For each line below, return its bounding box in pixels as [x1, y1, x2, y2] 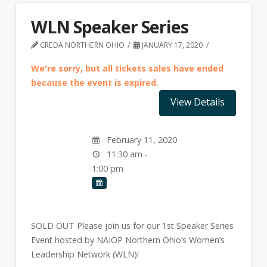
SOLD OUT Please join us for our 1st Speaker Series [30, 219, 234, 231]
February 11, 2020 [104, 134, 177, 146]
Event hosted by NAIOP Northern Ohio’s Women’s [30, 234, 225, 246]
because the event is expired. [30, 77, 159, 89]
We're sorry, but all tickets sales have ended [30, 63, 223, 74]
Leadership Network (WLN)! [30, 248, 139, 260]
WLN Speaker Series [30, 15, 188, 39]
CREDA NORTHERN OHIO [38, 40, 125, 51]
